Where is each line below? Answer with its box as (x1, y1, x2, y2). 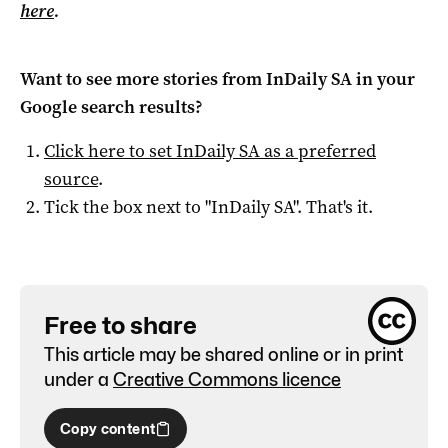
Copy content (60, 419, 156, 437)
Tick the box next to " (44, 194, 211, 219)
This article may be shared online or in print (44, 343, 403, 365)
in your (352, 66, 415, 91)
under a (44, 368, 109, 390)
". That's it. (293, 194, 373, 219)
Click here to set (44, 138, 176, 163)
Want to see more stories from (20, 66, 266, 91)
